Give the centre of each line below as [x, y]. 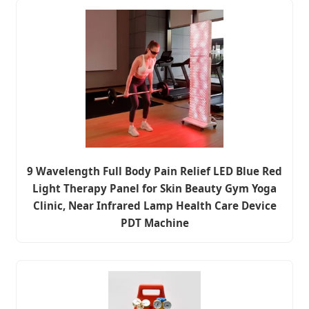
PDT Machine [154, 223]
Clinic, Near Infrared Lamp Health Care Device [154, 206]
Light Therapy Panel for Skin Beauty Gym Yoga [154, 189]
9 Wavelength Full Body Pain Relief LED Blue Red [154, 171]
